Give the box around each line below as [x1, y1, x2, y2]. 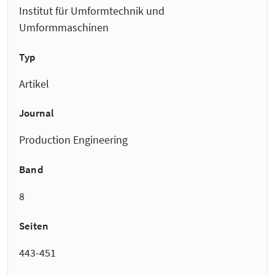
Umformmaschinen [19, 20, 109, 35]
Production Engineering [19, 133, 128, 147]
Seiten [19, 219, 49, 233]
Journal [19, 106, 55, 120]
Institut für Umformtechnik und [19, 4, 165, 18]
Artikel [19, 76, 49, 91]
